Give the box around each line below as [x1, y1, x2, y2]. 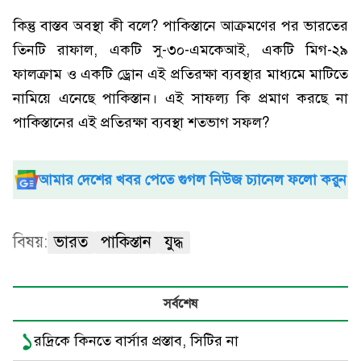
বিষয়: [13, 232, 48, 252]
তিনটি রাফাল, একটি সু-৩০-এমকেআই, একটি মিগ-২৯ [13, 41, 348, 59]
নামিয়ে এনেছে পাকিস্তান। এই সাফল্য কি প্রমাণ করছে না [13, 89, 348, 107]
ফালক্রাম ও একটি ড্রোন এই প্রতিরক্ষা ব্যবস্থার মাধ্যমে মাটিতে [13, 65, 348, 83]
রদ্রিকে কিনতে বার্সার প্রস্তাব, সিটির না [34, 332, 239, 350]
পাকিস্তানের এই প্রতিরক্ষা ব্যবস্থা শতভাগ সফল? [13, 114, 269, 131]
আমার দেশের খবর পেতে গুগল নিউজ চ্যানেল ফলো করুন [39, 171, 346, 189]
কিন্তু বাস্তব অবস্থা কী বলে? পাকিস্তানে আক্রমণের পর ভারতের [13, 17, 348, 35]
